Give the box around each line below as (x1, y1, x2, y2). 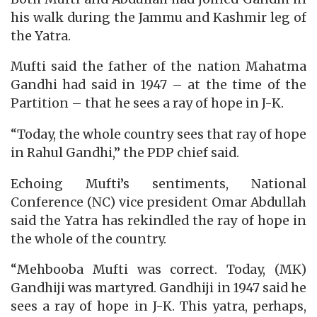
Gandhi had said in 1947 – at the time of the (11, 77, 306, 93)
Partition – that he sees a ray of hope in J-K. (11, 96, 284, 112)
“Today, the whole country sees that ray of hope (11, 127, 306, 143)
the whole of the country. (11, 231, 166, 247)
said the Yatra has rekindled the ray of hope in (11, 212, 306, 229)
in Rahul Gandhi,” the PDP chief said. (11, 145, 239, 161)
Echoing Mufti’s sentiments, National (11, 175, 306, 192)
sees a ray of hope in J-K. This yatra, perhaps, (11, 299, 306, 315)
